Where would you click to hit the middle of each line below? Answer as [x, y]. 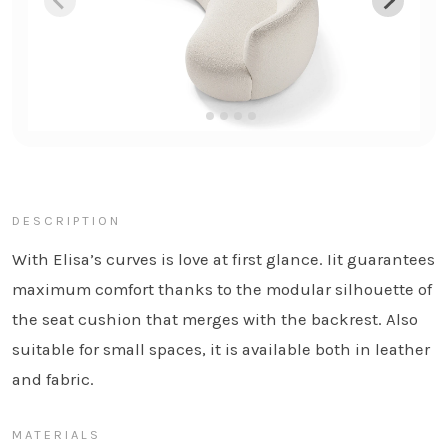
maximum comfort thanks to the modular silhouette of [222, 290]
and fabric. [53, 380]
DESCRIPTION [66, 221]
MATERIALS [56, 435]
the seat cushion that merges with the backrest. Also [215, 320]
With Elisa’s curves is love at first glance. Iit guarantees [223, 260]
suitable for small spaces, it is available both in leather [221, 350]
